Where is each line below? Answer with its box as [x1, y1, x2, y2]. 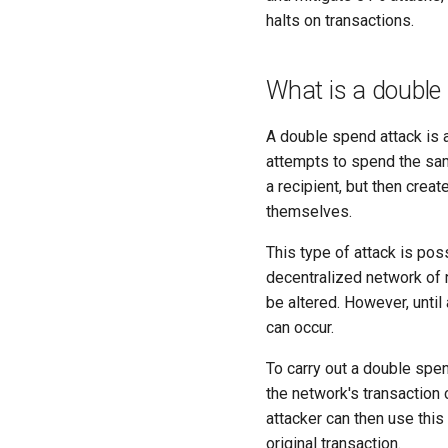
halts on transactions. [266, 10, 414, 30]
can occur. [266, 317, 334, 337]
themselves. [266, 201, 352, 221]
